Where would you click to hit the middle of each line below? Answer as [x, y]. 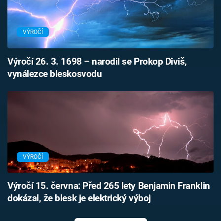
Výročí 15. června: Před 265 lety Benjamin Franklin [109, 186]
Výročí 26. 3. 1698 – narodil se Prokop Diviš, [97, 61]
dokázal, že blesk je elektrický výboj [79, 199]
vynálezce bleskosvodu [55, 74]
